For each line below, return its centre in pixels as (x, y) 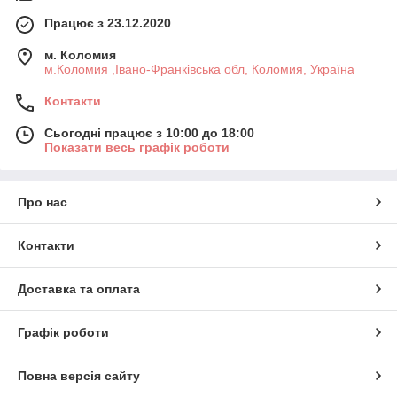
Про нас (43, 202)
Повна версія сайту (79, 376)
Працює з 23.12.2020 (108, 23)
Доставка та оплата (79, 289)
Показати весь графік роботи (137, 147)
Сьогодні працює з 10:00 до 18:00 (149, 133)
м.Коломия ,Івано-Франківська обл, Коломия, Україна (199, 69)
